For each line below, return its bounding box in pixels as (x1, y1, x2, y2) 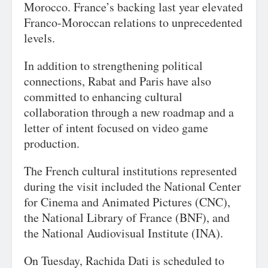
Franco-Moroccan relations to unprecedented (24, 14, 242, 31)
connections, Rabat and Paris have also (24, 73, 211, 89)
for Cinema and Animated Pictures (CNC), (24, 194, 230, 210)
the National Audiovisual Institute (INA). (24, 225, 223, 241)
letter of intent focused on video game (24, 120, 208, 136)
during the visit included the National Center (24, 178, 241, 194)
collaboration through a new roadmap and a (24, 104, 234, 120)
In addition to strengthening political (24, 57, 203, 74)
